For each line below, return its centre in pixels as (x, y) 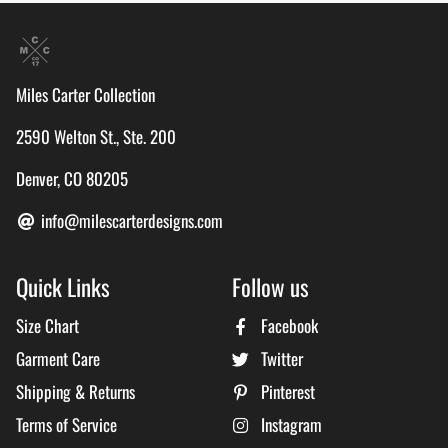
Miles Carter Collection (85, 94)
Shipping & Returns (75, 391)
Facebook (288, 325)
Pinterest (286, 391)
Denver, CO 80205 (72, 178)
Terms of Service (66, 424)
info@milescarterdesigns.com (130, 220)
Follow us (270, 287)
